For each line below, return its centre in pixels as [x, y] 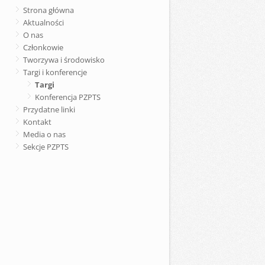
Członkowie [43, 47]
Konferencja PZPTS [68, 97]
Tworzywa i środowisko [64, 60]
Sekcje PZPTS [46, 147]
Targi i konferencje [55, 72]
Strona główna [49, 10]
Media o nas [44, 134]
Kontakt [37, 122]
